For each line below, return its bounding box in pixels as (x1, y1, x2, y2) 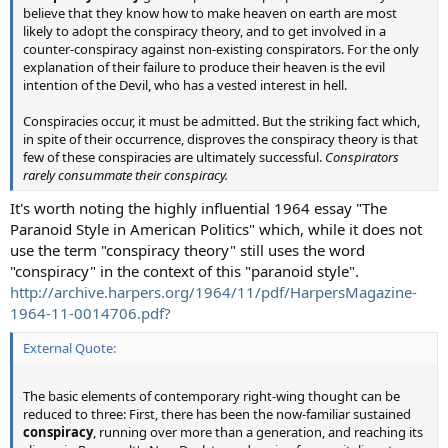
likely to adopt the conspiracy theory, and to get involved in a (23, 21, 386, 40)
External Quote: (23, 338, 116, 357)
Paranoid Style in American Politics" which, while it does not (10, 219, 422, 240)
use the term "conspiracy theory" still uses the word (10, 240, 365, 261)
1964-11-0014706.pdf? (10, 303, 171, 324)
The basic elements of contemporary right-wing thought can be (23, 386, 400, 405)
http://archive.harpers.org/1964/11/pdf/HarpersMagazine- (10, 282, 417, 303)
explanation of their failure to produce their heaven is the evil (23, 57, 385, 76)
